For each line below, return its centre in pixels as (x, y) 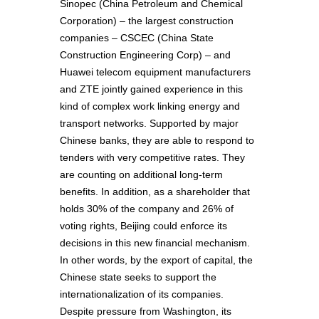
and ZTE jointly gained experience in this (151, 89)
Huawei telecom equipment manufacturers (155, 72)
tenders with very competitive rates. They (152, 158)
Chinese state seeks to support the (138, 277)
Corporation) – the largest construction (147, 21)
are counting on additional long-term (141, 175)
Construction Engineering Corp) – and (145, 55)
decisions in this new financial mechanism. (155, 243)
